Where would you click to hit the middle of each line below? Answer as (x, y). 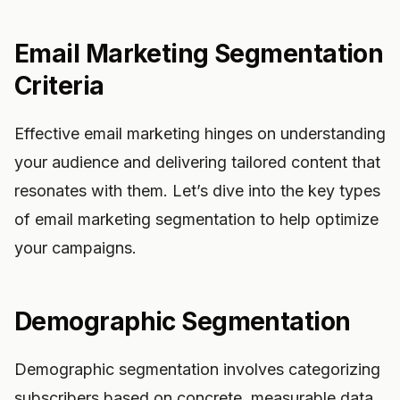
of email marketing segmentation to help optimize (196, 219)
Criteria (59, 86)
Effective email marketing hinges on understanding (200, 133)
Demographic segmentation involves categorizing (197, 369)
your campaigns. (75, 248)
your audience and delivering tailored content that (197, 162)
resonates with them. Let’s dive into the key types (197, 191)
